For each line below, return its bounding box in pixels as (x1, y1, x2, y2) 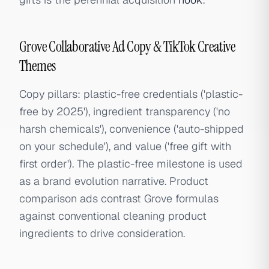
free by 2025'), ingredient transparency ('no (19, 104, 230, 118)
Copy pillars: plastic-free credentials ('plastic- (19, 87, 243, 101)
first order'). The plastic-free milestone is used (19, 157, 243, 171)
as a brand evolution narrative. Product (19, 174, 208, 188)
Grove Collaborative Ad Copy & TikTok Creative (19, 37, 235, 56)
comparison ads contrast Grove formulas (19, 192, 219, 205)
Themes (19, 56, 56, 75)
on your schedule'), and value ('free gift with (19, 139, 231, 153)
